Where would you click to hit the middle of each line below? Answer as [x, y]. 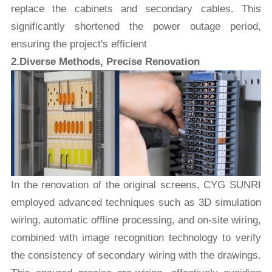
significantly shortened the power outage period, [136, 27]
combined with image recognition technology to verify [136, 238]
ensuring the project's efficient [80, 44]
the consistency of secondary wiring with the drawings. [136, 256]
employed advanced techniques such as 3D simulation [136, 203]
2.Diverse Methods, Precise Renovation [105, 62]
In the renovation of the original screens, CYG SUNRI [136, 185]
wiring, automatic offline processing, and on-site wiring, [136, 220]
